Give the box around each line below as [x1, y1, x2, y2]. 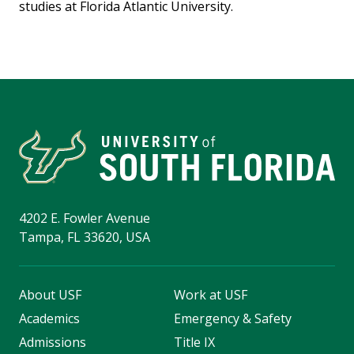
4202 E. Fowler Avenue [19, 209, 150, 228]
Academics [19, 310, 80, 328]
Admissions [19, 333, 86, 352]
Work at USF [173, 286, 247, 304]
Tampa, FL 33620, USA [19, 228, 150, 247]
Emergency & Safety [173, 310, 292, 328]
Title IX [173, 333, 215, 352]
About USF [19, 286, 81, 304]
